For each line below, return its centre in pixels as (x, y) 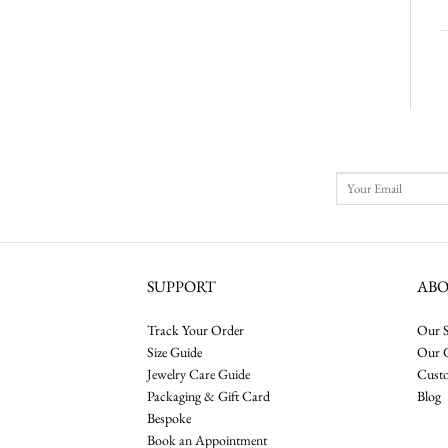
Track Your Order (195, 330)
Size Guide (174, 352)
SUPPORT (181, 286)
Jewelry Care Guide (198, 374)
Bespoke (169, 418)
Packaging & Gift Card (208, 396)
